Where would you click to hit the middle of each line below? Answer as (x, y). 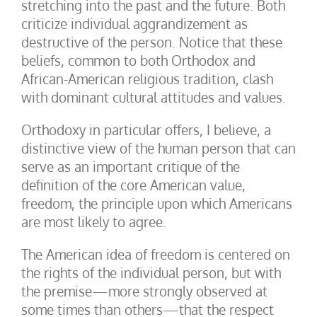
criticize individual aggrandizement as (134, 23)
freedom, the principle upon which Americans (157, 203)
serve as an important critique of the (131, 166)
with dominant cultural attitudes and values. (154, 97)
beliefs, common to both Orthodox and (138, 60)
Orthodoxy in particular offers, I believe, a (146, 129)
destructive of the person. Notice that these (152, 42)
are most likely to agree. (94, 221)
